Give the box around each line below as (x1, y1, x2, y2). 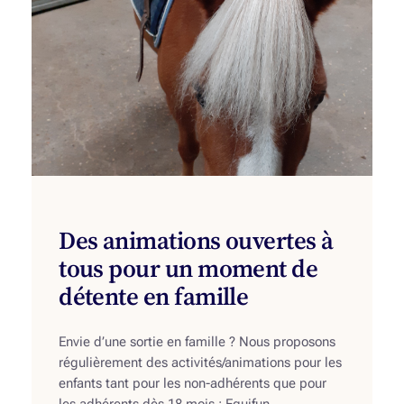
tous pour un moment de (59, 251, 318, 285)
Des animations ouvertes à (59, 223, 334, 257)
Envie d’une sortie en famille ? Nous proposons (59, 334, 336, 350)
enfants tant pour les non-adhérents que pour (59, 375, 327, 391)
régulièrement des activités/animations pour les (59, 354, 343, 371)
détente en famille (59, 279, 249, 313)
